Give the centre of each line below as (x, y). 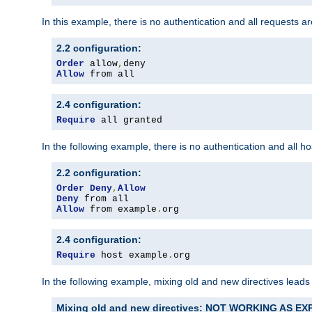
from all (109, 75)
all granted (129, 120)
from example (120, 210)
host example (132, 256)
